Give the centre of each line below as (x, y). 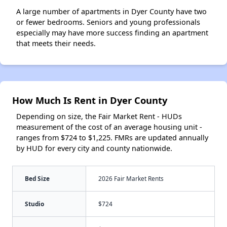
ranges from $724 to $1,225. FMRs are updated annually (112, 137)
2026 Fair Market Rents (131, 178)
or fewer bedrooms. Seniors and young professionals (108, 22)
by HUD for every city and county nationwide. (94, 148)
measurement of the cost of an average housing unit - (109, 127)
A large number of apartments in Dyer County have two (111, 11)
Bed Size (37, 178)
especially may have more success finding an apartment (112, 32)
